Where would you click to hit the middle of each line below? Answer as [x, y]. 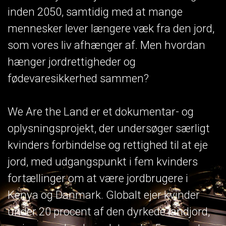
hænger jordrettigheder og [72, 61]
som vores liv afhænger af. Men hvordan [106, 45]
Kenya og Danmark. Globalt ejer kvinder [104, 194]
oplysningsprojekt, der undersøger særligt [109, 128]
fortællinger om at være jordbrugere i [98, 178]
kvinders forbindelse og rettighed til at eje [108, 145]
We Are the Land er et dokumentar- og [101, 111]
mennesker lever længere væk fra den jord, [111, 28]
